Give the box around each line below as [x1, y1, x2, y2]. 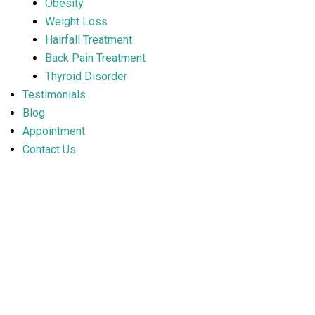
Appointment [22, 124, 85, 138]
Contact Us [22, 143, 76, 156]
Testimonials [22, 88, 86, 101]
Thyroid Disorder [45, 70, 127, 83]
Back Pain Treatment [45, 51, 146, 65]
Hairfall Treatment [45, 33, 132, 46]
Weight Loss [45, 15, 108, 28]
